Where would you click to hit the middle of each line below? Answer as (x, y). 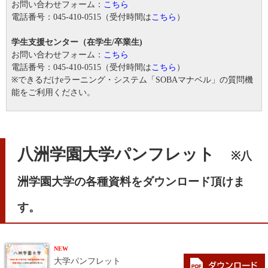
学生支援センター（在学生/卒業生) (77, 42)
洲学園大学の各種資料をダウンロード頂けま (131, 181)
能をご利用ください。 (53, 92)
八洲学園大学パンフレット (124, 154)
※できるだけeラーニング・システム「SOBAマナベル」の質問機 (132, 80)
